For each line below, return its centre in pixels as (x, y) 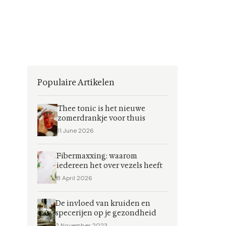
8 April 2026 (74, 178)
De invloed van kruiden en (103, 204)
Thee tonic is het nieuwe (101, 109)
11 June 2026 (75, 131)
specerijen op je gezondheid (106, 213)
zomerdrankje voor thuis (101, 118)
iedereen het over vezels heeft (109, 166)
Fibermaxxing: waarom (97, 156)
